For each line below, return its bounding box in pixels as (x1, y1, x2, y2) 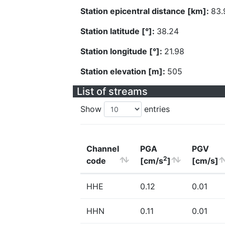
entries (142, 104, 170, 114)
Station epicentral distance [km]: (80, 6, 211, 16)
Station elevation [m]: (80, 66, 167, 76)
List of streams (77, 85, 148, 97)
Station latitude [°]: (80, 26, 157, 36)
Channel (86, 144, 119, 154)
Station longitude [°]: (80, 46, 164, 56)
